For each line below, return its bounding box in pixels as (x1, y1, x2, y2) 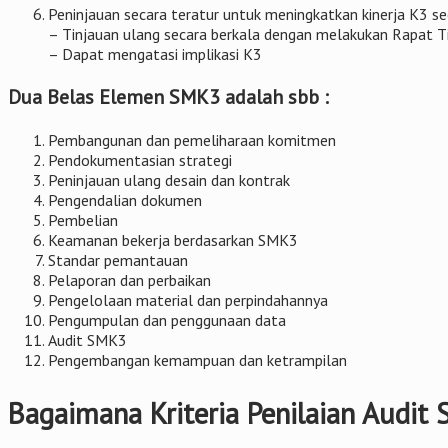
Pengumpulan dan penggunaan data (48, 310, 286, 331)
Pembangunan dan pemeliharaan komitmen (48, 130, 336, 151)
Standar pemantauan (48, 250, 188, 271)
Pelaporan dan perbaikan (48, 270, 211, 291)
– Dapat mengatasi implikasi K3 (48, 44, 262, 65)
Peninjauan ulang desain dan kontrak (48, 170, 290, 191)
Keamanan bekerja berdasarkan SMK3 (48, 230, 298, 251)
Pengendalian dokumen (48, 190, 202, 211)
